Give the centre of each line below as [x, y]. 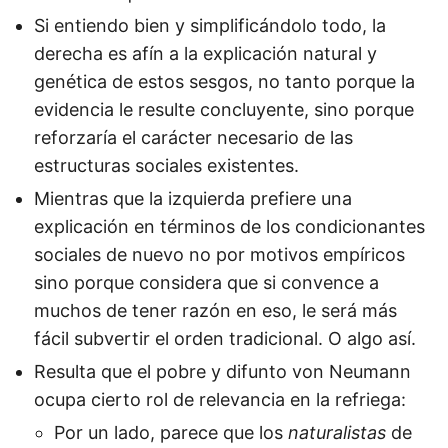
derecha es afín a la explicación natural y [205, 53]
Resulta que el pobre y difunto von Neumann [222, 371]
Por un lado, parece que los [171, 432]
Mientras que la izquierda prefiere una [193, 198]
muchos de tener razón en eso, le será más [215, 310]
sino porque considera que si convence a [206, 282]
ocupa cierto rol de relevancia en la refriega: [220, 399]
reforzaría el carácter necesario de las [193, 137]
